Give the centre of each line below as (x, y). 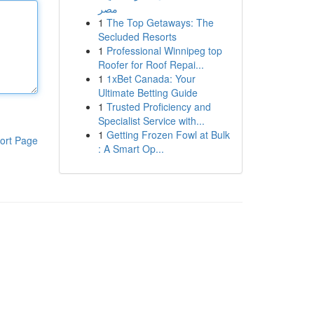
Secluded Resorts (137, 36)
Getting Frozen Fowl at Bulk (168, 135)
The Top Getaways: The (160, 22)
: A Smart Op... (131, 149)
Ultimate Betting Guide (148, 93)
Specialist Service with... (151, 121)
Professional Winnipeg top (164, 50)
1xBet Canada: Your (151, 78)
